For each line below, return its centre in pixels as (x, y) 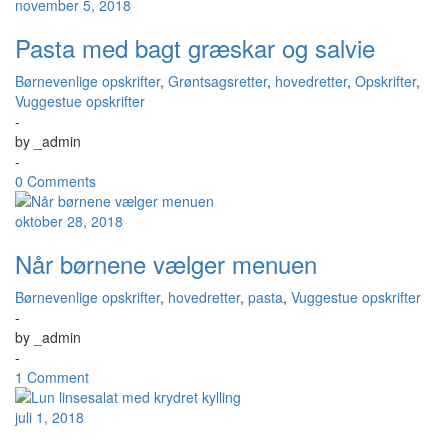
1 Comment (52, 377)
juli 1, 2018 (49, 417)
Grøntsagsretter (217, 81)
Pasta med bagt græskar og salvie (195, 47)
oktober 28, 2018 (69, 221)
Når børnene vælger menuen (166, 263)
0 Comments (55, 181)
